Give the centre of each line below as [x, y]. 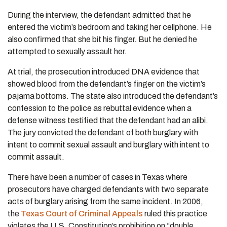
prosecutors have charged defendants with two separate [108, 189]
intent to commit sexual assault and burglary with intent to [108, 145]
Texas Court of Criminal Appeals [82, 214]
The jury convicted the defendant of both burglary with [103, 133]
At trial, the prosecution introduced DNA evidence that [104, 72]
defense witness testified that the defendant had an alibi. [108, 120]
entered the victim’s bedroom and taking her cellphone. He [110, 27]
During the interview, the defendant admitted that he [99, 15]
